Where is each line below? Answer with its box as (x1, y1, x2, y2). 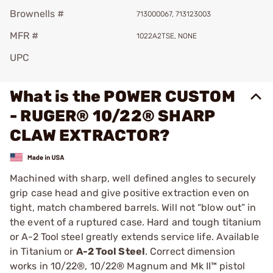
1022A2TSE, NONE (136, 32, 197, 40)
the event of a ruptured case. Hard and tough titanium (10, 216, 261, 228)
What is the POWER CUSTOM (10, 87, 235, 106)
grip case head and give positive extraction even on (10, 186, 250, 199)
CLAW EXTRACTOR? (10, 126, 169, 145)
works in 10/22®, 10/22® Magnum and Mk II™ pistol (10, 260, 245, 272)
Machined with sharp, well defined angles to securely (10, 172, 257, 184)
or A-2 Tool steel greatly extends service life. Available (10, 230, 259, 243)
